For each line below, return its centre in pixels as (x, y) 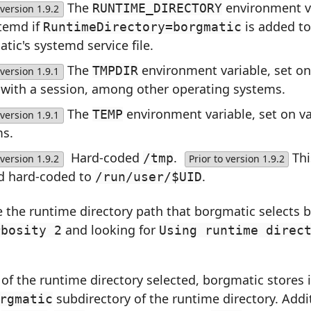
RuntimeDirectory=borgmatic (142, 27)
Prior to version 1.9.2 (236, 159)
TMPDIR (115, 71)
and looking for (110, 229)
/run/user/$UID (149, 177)
